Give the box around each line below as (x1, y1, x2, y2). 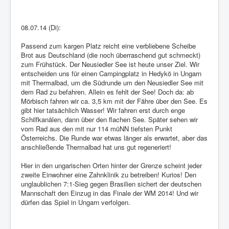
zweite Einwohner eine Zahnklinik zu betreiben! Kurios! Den (21, 170, 196, 180)
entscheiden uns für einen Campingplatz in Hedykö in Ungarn (21, 68, 201, 79)
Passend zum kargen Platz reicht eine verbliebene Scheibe (21, 41, 196, 51)
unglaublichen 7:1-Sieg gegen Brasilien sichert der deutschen (21, 179, 201, 189)
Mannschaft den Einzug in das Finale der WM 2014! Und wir (21, 188, 198, 198)
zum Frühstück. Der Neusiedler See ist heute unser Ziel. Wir (21, 59, 199, 70)
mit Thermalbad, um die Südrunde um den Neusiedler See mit (21, 78, 203, 88)
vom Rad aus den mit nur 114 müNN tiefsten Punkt (21, 124, 172, 134)
